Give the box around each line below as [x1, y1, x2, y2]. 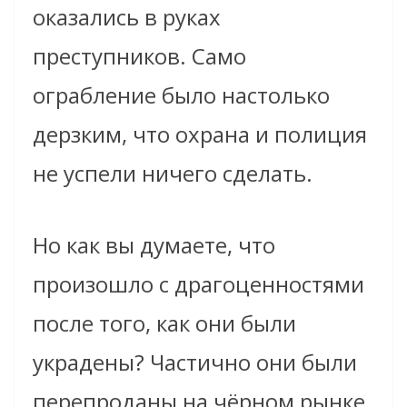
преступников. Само [33, 41, 246, 72]
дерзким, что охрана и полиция [33, 119, 367, 150]
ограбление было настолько [33, 80, 330, 111]
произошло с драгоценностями [33, 269, 364, 300]
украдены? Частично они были [33, 347, 357, 378]
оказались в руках [33, 2, 221, 33]
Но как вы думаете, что [33, 230, 275, 261]
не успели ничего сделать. [33, 158, 313, 189]
